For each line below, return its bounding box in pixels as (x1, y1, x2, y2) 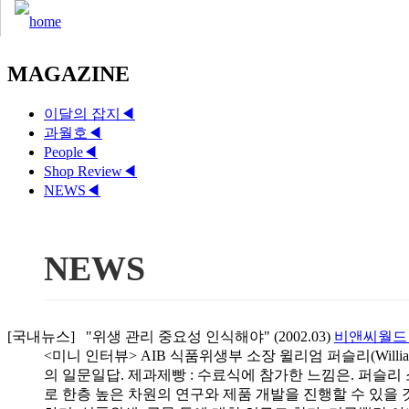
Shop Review (44, 163, 122, 179)
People (44, 143, 83, 160)
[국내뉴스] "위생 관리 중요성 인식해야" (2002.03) (7, 328, 334, 344)
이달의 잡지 (44, 105, 121, 121)
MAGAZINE (7, 61, 130, 86)
